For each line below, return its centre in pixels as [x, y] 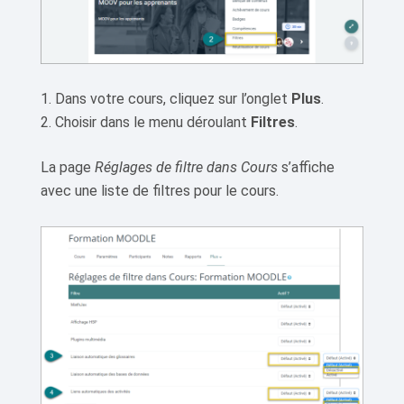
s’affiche [306, 167]
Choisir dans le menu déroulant [153, 122]
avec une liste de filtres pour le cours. [160, 190]
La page [68, 167]
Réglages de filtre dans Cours [186, 167]
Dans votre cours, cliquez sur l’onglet [173, 98]
